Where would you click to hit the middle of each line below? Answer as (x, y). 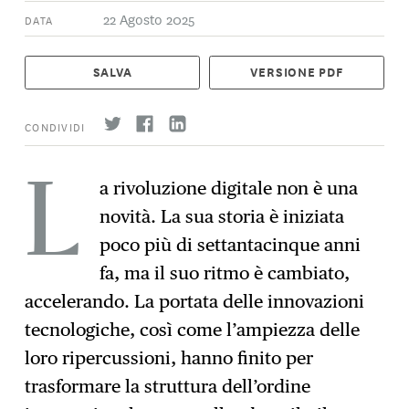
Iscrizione (107, 236)
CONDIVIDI (55, 126)
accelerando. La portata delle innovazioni (195, 302)
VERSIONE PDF (297, 72)
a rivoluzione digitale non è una (229, 189)
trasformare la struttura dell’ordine (168, 387)
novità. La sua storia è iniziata (222, 217)
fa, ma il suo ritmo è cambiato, (225, 273)
